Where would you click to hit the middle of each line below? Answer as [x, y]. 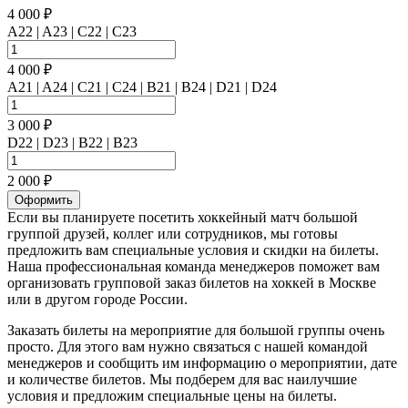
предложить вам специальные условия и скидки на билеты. [193, 250]
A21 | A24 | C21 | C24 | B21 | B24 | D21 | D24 [142, 87]
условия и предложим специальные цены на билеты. [172, 395]
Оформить [44, 199]
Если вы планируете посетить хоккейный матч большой [183, 217]
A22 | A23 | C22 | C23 [72, 31]
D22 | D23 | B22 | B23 [72, 142]
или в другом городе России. [97, 299]
